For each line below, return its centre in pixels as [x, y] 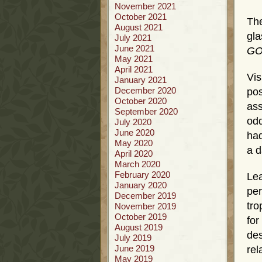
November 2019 [145, 206]
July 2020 [133, 122]
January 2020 [141, 185]
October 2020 [141, 101]
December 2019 [145, 196]
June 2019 [135, 248]
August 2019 [139, 227]
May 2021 [134, 59]
